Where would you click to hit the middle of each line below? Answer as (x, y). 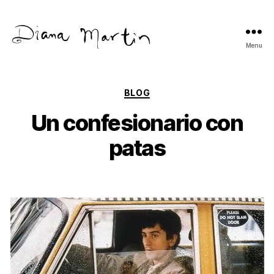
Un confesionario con (137, 123)
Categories (164, 90)
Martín (28, 63)
